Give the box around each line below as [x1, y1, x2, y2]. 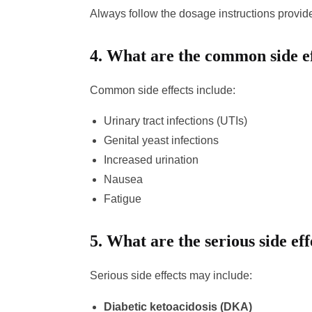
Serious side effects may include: [89, 270, 252, 282]
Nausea [103, 173, 143, 186]
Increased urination [103, 154, 198, 166]
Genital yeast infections [103, 134, 219, 147]
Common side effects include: [89, 84, 235, 97]
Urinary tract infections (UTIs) [103, 115, 247, 127]
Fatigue [103, 193, 141, 205]
